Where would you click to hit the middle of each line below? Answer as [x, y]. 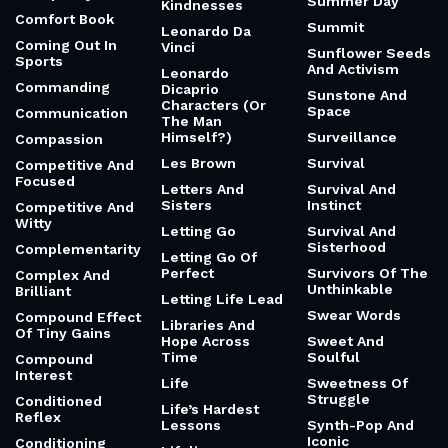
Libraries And [208, 325]
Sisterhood [346, 247]
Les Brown [198, 163]
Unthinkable [350, 289]
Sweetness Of [357, 383]
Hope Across [205, 341]
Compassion [59, 139]
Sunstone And [357, 95]
